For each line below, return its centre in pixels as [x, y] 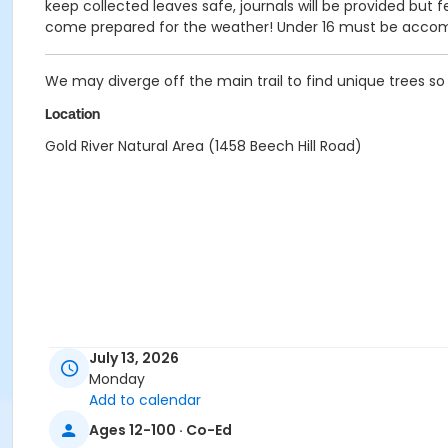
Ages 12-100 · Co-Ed [160, 429]
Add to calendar [145, 400]
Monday [117, 379]
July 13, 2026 [134, 358]
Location [72, 114]
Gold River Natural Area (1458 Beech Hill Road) [203, 146]
